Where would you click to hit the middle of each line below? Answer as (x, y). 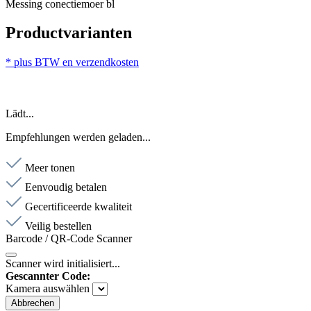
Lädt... (20, 114)
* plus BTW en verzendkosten (72, 62)
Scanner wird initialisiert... (63, 264)
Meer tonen (50, 168)
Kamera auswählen (49, 289)
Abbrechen (33, 303)
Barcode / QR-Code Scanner (69, 239)
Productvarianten (69, 33)
